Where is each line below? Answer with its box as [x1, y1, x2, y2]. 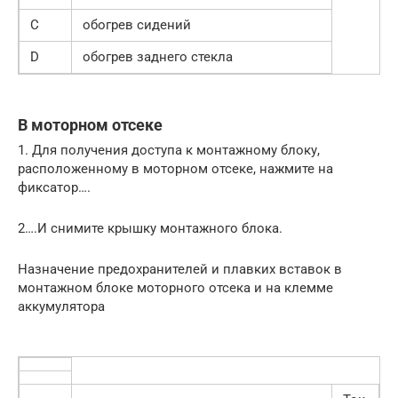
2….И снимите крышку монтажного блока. [18, 219, 283, 236]
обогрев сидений [83, 16, 191, 33]
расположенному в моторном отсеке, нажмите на [18, 160, 333, 177]
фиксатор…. [18, 179, 91, 195]
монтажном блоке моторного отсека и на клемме [18, 279, 333, 296]
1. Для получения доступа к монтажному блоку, [18, 141, 320, 158]
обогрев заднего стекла [83, 48, 233, 65]
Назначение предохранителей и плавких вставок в [18, 260, 342, 277]
